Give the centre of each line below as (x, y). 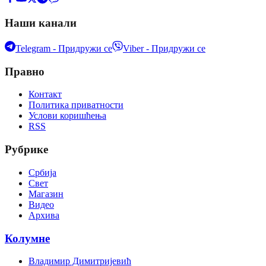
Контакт (45, 94)
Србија (42, 172)
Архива (44, 215)
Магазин (46, 194)
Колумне (27, 238)
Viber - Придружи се (164, 49)
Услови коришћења (67, 116)
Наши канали (41, 23)
